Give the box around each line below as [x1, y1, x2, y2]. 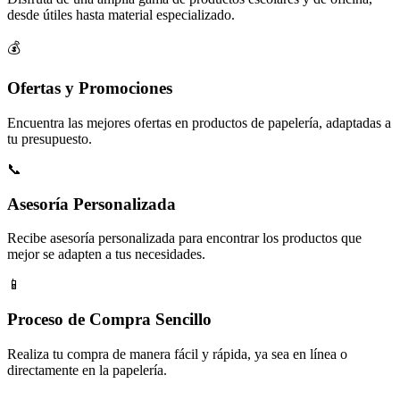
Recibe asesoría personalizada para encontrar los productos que [7, 230, 362, 246]
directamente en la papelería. [7, 362, 167, 378]
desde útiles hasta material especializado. [7, 7, 235, 23]
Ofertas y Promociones [7, 79, 172, 98]
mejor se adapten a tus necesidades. [7, 246, 205, 262]
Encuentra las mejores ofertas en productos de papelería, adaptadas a [7, 114, 391, 130]
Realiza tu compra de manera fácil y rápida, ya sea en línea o [7, 346, 347, 362]
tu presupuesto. [7, 130, 92, 146]
